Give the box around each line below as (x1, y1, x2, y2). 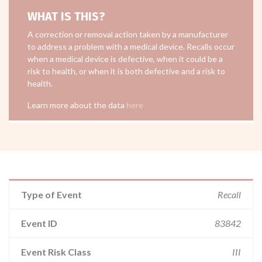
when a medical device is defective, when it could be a (27, 54, 223, 64)
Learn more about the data (27, 100, 126, 110)
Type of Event (21, 189, 82, 200)
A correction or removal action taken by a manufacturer (27, 29, 228, 39)
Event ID (21, 218, 57, 229)
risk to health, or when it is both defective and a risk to (27, 66, 225, 76)
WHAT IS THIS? (27, 9, 105, 23)
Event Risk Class (21, 246, 91, 257)
